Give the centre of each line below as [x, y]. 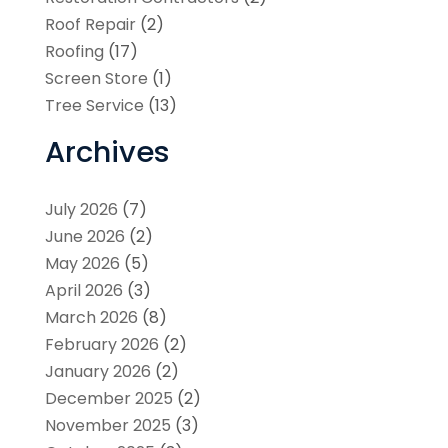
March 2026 [91, 317]
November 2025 [107, 425]
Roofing [74, 51]
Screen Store [96, 78]
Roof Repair [90, 24]
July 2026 [81, 209]
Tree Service [94, 105]
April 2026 [83, 290]
